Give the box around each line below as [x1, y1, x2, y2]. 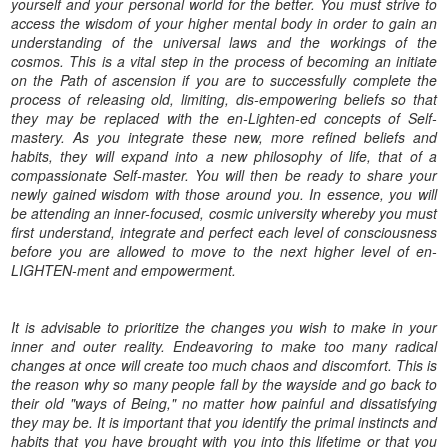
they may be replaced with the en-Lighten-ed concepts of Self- [11, 107, 437, 128]
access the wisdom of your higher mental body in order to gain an [11, 12, 437, 33]
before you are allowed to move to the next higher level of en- [11, 240, 437, 261]
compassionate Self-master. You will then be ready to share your [11, 164, 437, 185]
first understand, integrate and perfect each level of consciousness [11, 221, 437, 242]
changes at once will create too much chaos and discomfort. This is [11, 354, 437, 375]
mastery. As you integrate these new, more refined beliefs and [11, 126, 437, 147]
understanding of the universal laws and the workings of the [11, 31, 437, 52]
